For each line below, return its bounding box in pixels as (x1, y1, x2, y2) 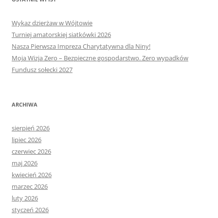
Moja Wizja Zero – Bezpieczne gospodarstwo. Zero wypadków (12, 54, 188, 63)
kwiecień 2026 (12, 170, 52, 180)
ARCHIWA (12, 101, 37, 109)
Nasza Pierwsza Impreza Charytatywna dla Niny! (12, 42, 150, 51)
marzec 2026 (12, 182, 48, 191)
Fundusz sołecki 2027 (12, 65, 73, 74)
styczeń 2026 (12, 205, 49, 215)
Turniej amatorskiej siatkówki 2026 (12, 30, 111, 39)
